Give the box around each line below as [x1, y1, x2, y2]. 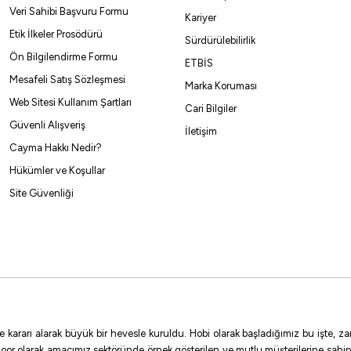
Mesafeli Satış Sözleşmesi [9, 74, 125, 85]
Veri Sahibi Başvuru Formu [9, 5, 128, 17]
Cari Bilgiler [185, 103, 237, 114]
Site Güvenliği [9, 187, 74, 199]
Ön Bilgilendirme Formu [9, 51, 118, 63]
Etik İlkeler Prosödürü [9, 28, 103, 40]
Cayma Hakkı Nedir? [9, 142, 102, 154]
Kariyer [185, 12, 216, 24]
